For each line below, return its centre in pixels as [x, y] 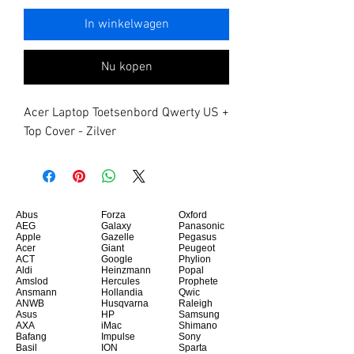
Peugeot [197, 249]
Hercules [121, 282]
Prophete [198, 282]
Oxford [193, 215]
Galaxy [116, 226]
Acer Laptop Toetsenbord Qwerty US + [126, 113]
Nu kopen [126, 68]
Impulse [118, 337]
